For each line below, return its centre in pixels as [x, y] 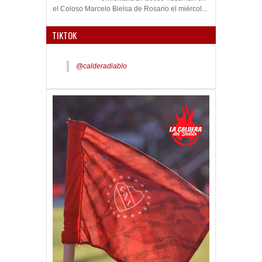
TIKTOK [64, 35]
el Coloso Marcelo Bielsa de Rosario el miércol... [130, 8]
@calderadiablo [101, 66]
